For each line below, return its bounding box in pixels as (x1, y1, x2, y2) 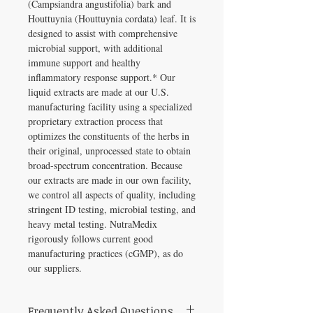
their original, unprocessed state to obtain (28, 143, 191, 157)
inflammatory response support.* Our (28, 70, 175, 84)
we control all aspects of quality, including (28, 187, 196, 201)
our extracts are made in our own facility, (28, 173, 191, 187)
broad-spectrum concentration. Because (28, 158, 182, 172)
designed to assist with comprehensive (28, 26, 177, 40)
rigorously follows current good (28, 231, 153, 245)
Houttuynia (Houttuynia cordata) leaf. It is (28, 11, 196, 25)
